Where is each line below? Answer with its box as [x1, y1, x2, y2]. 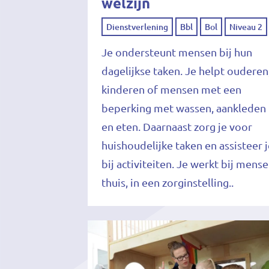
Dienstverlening [106, 22, 169, 32]
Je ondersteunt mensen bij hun [101, 46, 253, 58]
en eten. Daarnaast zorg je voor [101, 120, 253, 133]
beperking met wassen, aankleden [101, 101, 267, 114]
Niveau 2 [229, 22, 263, 32]
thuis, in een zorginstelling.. [101, 176, 234, 189]
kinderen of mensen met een [101, 83, 242, 95]
